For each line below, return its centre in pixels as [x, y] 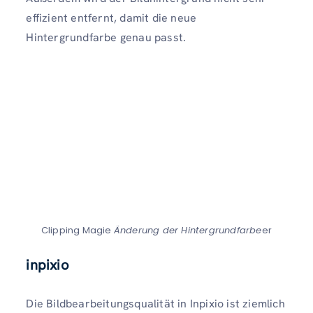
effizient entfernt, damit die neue [111, 18]
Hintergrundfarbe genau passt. [106, 38]
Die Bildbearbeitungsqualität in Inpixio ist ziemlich [155, 303]
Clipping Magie [77, 230]
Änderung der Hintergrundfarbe [188, 230]
